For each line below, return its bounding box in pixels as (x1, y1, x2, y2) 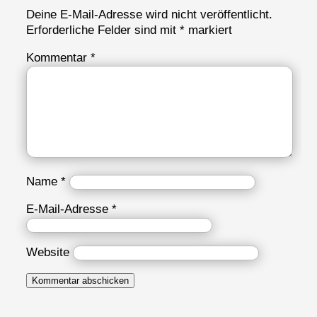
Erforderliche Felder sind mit (26, 23, 180, 37)
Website (26, 245, 70, 259)
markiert (185, 23, 233, 37)
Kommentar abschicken (32, 275, 129, 286)
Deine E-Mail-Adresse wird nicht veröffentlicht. (26, 7, 273, 21)
